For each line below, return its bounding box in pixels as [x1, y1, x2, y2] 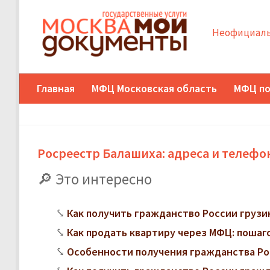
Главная [37, 81, 75, 95]
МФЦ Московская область [92, 81, 217, 95]
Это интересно [55, 169, 152, 189]
